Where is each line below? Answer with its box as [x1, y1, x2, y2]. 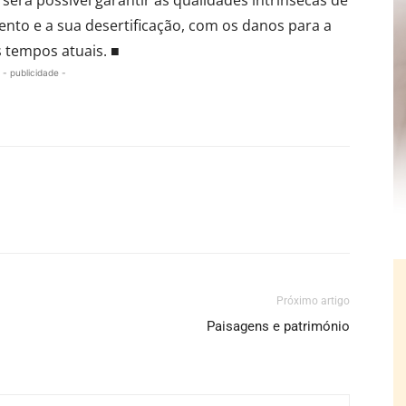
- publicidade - [3, 66, 66, 78]
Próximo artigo [276, 294, 350, 307]
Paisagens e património [207, 317, 350, 334]
